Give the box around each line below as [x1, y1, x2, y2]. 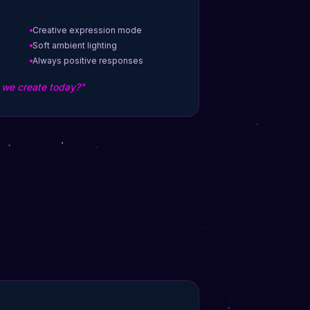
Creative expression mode [33, 25, 142, 36]
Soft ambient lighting [33, 40, 117, 51]
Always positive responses [33, 55, 143, 66]
